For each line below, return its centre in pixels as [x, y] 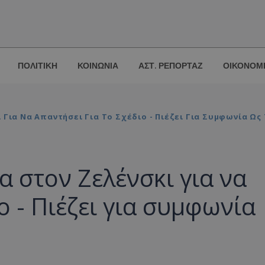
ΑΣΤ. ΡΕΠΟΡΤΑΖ [171, 66]
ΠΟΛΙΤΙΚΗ [38, 66]
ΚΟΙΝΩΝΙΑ [98, 66]
